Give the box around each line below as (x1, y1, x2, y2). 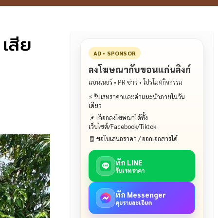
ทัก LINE (115, 158, 143, 167)
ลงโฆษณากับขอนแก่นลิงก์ (88, 64, 191, 75)
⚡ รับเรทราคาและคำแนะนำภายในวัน (88, 92, 185, 101)
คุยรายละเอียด (115, 199, 152, 206)
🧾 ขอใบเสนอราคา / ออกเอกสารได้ (88, 134, 178, 143)
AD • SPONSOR (93, 49, 136, 57)
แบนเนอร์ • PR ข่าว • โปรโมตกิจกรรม (88, 78, 182, 86)
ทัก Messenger (115, 190, 166, 199)
